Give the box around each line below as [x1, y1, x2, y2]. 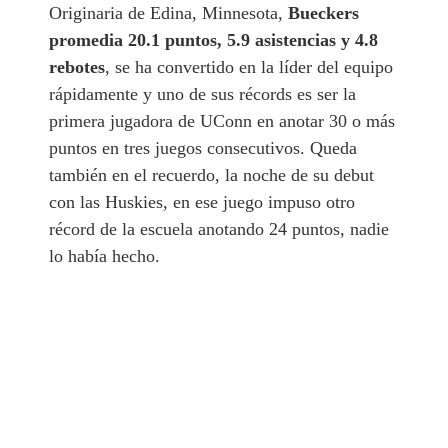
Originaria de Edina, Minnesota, [49, 2, 289, 23]
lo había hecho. [49, 245, 161, 266]
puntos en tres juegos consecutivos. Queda [49, 137, 358, 158]
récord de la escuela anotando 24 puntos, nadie [49, 218, 390, 239]
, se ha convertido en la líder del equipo [105, 56, 394, 77]
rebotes [49, 56, 106, 77]
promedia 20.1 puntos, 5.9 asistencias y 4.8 [49, 29, 379, 50]
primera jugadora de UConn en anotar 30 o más [49, 110, 396, 131]
